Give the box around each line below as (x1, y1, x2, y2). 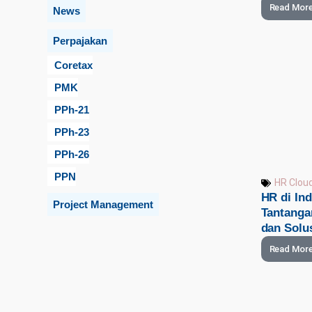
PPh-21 (54, 103, 89, 116)
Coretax (54, 58, 93, 71)
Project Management (53, 198, 153, 210)
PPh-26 (54, 148, 89, 160)
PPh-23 (54, 125, 89, 138)
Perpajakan (53, 34, 107, 47)
